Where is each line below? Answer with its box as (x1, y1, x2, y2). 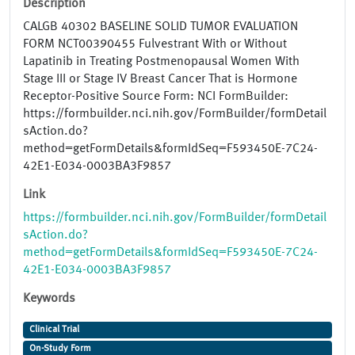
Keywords (23, 292, 75, 306)
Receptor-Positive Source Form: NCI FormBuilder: (23, 90, 288, 104)
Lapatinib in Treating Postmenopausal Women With (23, 55, 300, 69)
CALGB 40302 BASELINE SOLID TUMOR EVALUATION (23, 21, 298, 34)
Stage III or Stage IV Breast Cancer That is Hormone (23, 73, 297, 86)
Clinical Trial (29, 325, 79, 335)
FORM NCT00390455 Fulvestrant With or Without (23, 38, 287, 52)
